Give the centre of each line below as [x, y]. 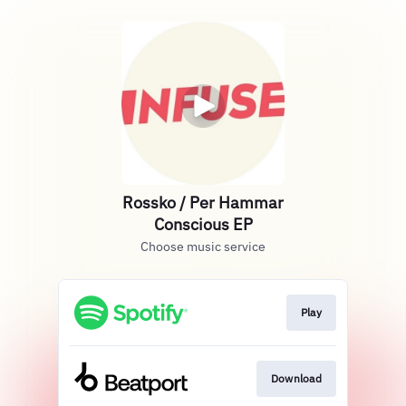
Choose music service [203, 246]
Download [296, 379]
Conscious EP [203, 224]
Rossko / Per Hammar [203, 203]
